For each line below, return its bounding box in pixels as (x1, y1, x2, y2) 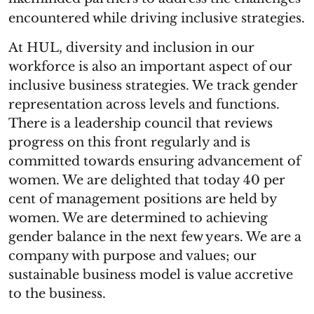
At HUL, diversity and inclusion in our (8, 40, 254, 55)
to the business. (8, 286, 106, 301)
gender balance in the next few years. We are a (8, 229, 301, 245)
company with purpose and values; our (8, 248, 257, 264)
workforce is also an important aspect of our (8, 59, 292, 74)
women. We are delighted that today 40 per (8, 172, 285, 188)
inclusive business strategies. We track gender (8, 78, 298, 93)
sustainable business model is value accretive (8, 267, 293, 282)
